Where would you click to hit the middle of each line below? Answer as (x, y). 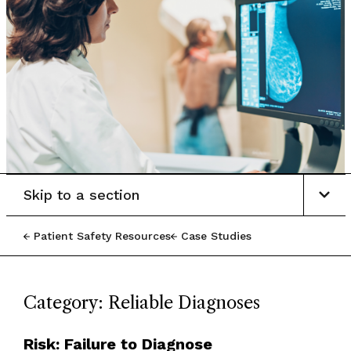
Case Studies (216, 235)
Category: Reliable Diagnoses (141, 302)
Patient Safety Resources (102, 235)
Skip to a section (81, 194)
